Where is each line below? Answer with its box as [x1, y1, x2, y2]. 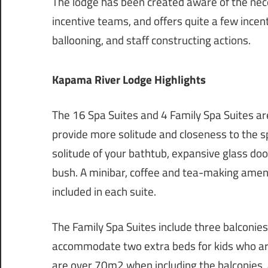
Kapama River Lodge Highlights [52, 71, 206, 89]
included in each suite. [52, 183, 156, 200]
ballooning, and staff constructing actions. [52, 32, 251, 49]
